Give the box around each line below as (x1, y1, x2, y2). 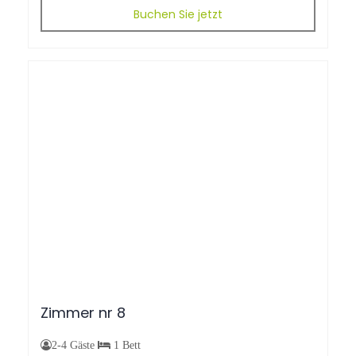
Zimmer (41, 302, 95, 323)
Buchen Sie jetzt (133, 6, 222, 22)
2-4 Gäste (52, 339, 98, 350)
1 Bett (110, 339, 141, 350)
